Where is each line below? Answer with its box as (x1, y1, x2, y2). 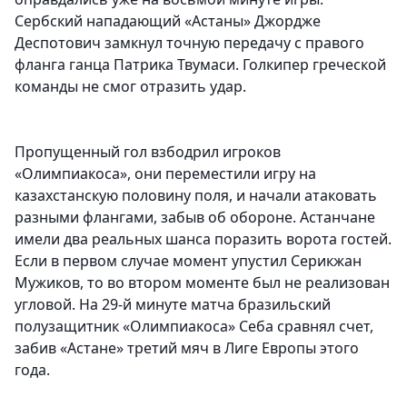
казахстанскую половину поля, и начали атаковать (15, 185, 377, 206)
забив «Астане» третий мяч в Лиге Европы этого (15, 338, 359, 359)
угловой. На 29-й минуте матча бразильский (15, 294, 331, 315)
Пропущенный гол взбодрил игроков (15, 142, 281, 163)
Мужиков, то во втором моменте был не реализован (15, 273, 390, 293)
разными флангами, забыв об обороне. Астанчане (15, 207, 375, 228)
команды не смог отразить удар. (15, 76, 246, 97)
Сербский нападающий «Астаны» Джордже (15, 11, 321, 32)
